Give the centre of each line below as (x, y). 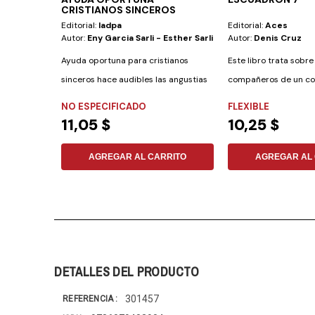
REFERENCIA (89, 298)
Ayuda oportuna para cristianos (125, 61)
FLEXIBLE (248, 107)
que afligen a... (89, 99)
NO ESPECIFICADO (104, 107)
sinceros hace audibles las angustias (135, 80)
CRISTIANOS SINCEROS (119, 10)
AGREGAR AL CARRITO (138, 157)
